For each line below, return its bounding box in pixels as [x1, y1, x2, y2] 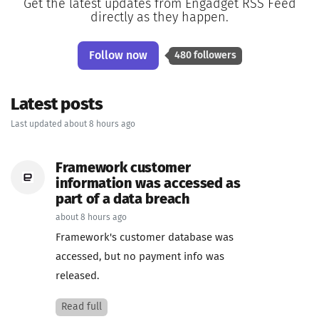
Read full [61, 301, 102, 312]
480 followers [174, 50, 236, 61]
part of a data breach [56, 192, 190, 206]
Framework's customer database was [56, 232, 234, 243]
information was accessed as [56, 177, 241, 191]
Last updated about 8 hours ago [11, 120, 135, 129]
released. [56, 271, 99, 281]
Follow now [88, 50, 147, 61]
